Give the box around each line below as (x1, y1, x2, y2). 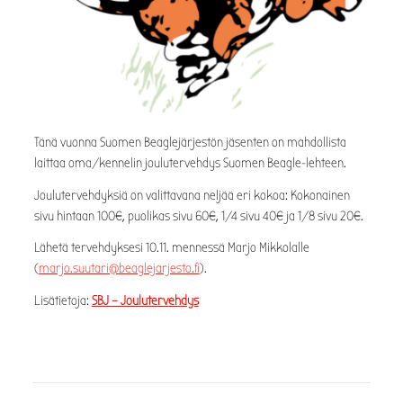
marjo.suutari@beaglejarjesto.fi (38, 261, 200, 277)
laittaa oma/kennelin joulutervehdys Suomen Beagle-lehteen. (33, 155, 346, 171)
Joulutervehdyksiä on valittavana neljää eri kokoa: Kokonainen (33, 187, 350, 203)
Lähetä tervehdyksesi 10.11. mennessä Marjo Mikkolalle (33, 240, 309, 256)
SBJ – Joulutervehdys (91, 293, 199, 309)
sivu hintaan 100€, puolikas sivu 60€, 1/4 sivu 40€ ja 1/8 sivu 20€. (33, 208, 363, 224)
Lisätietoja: (33, 293, 92, 309)
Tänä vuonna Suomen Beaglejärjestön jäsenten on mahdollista (33, 134, 346, 150)
